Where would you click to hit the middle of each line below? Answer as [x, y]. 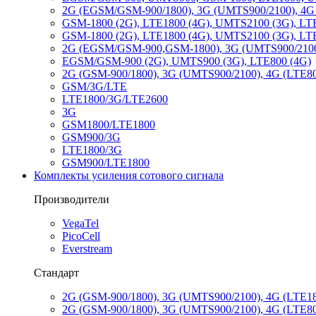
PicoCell [81, 236]
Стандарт [56, 273]
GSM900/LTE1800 [106, 163]
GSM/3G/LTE [95, 86]
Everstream [87, 249]
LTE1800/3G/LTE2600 [115, 99]
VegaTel [80, 223]
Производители [72, 199]
